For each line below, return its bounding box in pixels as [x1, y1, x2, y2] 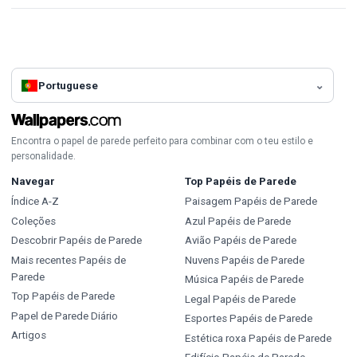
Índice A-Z [11, 195, 59, 208]
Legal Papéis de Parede [184, 292, 296, 305]
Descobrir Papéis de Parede [11, 234, 142, 247]
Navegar [11, 175, 55, 188]
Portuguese [38, 79, 99, 92]
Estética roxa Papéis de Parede [184, 331, 331, 344]
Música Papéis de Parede [184, 273, 304, 286]
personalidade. [11, 151, 76, 163]
